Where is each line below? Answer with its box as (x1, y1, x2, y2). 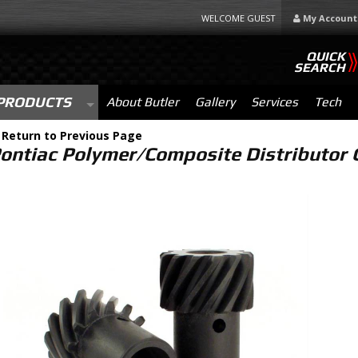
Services (250, 94, 298, 109)
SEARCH (294, 60, 345, 75)
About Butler (105, 94, 179, 109)
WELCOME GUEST (201, 12, 278, 24)
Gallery (194, 94, 235, 109)
